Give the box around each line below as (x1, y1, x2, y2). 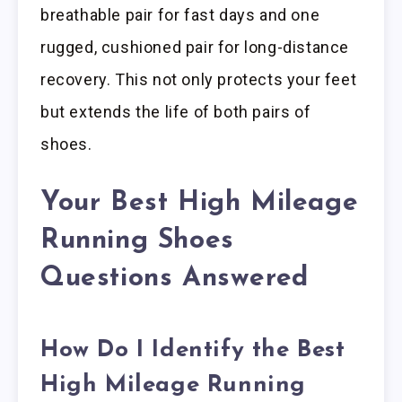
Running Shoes (40, 227, 234, 256)
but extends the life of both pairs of (40, 102, 311, 122)
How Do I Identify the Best (40, 337, 345, 363)
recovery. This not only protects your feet (40, 70, 357, 90)
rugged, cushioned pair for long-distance (40, 38, 350, 57)
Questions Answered (40, 265, 309, 293)
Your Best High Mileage (40, 189, 359, 218)
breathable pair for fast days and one (40, 5, 320, 25)
